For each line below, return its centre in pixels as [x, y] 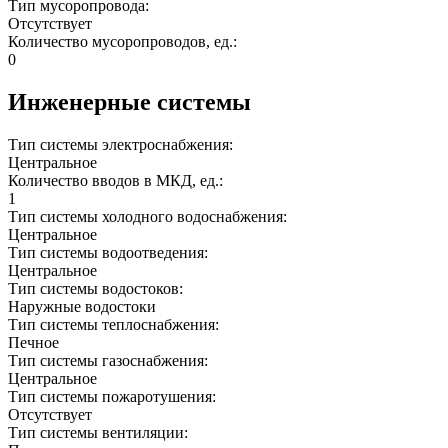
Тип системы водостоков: [97, 289]
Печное [33, 343]
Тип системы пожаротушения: [114, 397]
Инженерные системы [129, 102]
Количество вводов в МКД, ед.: [117, 181]
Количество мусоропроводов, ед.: [124, 42]
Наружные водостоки [82, 307]
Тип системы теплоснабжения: [115, 325]
